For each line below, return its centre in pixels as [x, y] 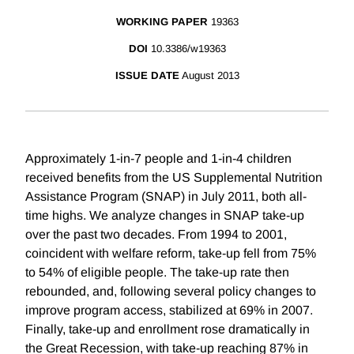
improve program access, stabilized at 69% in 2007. [169, 311]
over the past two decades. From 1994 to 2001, [156, 235]
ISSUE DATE [147, 76]
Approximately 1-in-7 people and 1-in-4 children [158, 159]
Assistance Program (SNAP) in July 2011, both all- [166, 197]
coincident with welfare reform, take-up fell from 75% [171, 254]
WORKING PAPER [162, 22]
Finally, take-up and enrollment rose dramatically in [168, 330]
